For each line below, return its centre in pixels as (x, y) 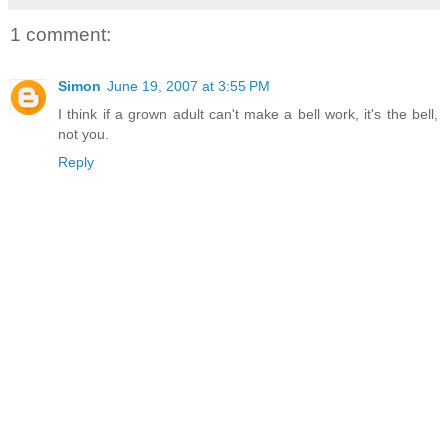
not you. (83, 134)
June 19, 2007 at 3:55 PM (188, 86)
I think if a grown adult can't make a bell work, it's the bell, (248, 114)
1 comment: (60, 34)
